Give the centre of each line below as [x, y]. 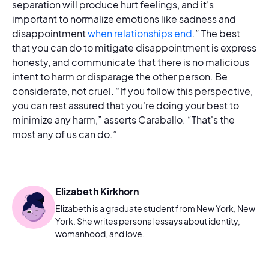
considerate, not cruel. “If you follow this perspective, [132, 91]
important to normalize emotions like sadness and [124, 19]
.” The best [216, 33]
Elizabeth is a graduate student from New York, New [155, 208]
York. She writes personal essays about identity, [148, 221]
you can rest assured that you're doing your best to [125, 105]
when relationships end [140, 33]
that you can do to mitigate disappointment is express [134, 47]
